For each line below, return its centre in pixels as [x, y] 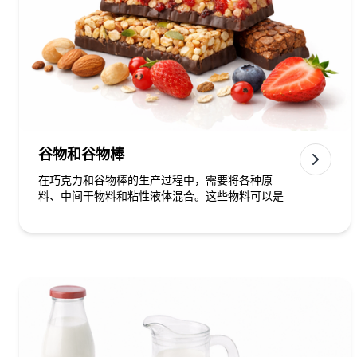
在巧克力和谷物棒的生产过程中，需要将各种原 [155, 180]
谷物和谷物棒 [81, 155]
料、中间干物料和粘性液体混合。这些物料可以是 [161, 196]
